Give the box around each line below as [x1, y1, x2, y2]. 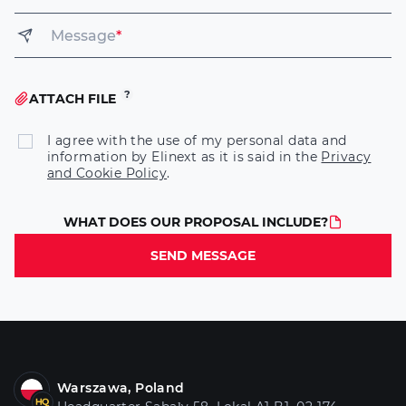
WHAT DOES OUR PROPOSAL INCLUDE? [63, 214, 329, 231]
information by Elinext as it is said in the [47, 149, 322, 166]
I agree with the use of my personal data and [47, 132, 347, 150]
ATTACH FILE [29, 91, 116, 108]
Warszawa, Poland [57, 380, 185, 397]
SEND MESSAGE [150, 247, 256, 265]
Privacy [321, 149, 372, 166]
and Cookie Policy [47, 165, 168, 182]
